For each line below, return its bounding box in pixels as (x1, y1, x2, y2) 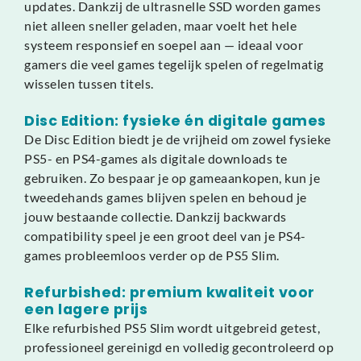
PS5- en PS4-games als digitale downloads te (24, 150, 288, 166)
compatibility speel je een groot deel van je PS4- (24, 227, 306, 243)
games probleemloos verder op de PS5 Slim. (24, 247, 280, 263)
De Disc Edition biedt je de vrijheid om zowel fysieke (24, 131, 331, 147)
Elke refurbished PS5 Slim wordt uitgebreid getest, (24, 319, 320, 335)
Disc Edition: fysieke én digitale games (24, 110, 326, 131)
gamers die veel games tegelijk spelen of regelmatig (24, 56, 324, 72)
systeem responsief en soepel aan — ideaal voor (24, 36, 303, 52)
